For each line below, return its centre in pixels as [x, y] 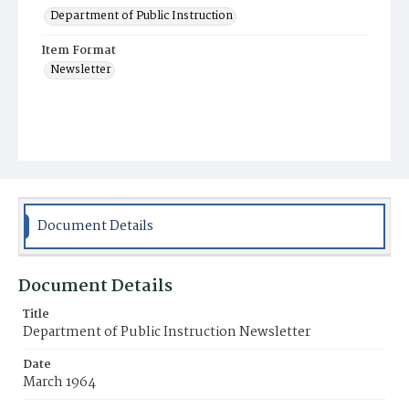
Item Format [79, 51]
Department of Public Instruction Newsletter [167, 332]
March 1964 [59, 383]
